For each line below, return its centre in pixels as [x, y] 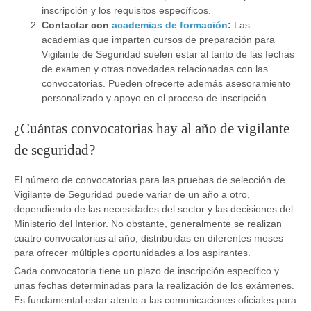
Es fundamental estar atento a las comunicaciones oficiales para [155, 300]
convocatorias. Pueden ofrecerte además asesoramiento [166, 84]
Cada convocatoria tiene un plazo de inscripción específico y [146, 270]
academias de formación [170, 25]
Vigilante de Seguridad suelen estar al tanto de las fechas [168, 54]
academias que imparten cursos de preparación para [158, 40]
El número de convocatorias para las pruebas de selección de [150, 179]
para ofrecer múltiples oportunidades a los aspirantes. [132, 252]
